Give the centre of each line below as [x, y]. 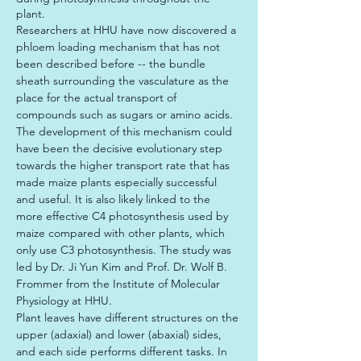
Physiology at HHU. [64, 301]
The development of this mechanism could [126, 131]
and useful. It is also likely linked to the [115, 199]
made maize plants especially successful [118, 182]
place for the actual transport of [98, 98]
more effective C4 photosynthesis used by [124, 216]
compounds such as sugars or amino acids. [126, 114]
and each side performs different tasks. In [123, 351]
